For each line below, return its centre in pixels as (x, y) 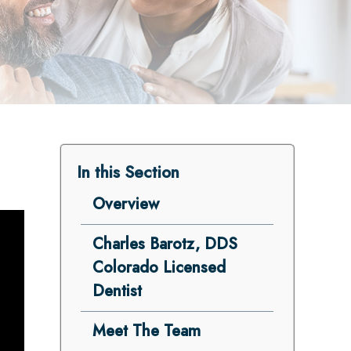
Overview (125, 204)
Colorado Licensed (159, 268)
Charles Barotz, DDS (165, 244)
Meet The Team (146, 331)
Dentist (117, 291)
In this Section (128, 172)
